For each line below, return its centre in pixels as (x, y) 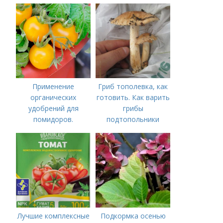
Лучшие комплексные (53, 216)
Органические (53, 130)
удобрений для (53, 108)
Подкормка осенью (133, 216)
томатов (54, 152)
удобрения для (53, 141)
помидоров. (54, 119)
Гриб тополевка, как (133, 86)
